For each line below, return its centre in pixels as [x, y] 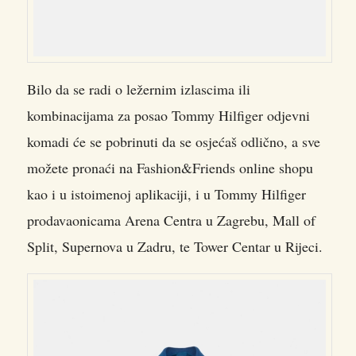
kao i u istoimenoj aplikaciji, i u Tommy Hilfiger [166, 194]
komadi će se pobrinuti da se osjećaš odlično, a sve [174, 142]
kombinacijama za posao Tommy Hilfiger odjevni [168, 116]
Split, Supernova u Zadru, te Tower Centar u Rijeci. [175, 247]
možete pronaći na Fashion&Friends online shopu [170, 168]
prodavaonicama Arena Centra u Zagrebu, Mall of [171, 221]
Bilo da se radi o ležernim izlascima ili [139, 89]
